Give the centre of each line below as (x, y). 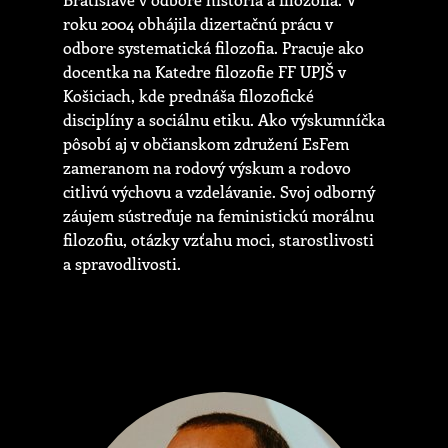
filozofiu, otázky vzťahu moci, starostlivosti (218, 240)
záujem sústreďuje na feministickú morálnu (218, 216)
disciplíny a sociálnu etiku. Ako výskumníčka (224, 120)
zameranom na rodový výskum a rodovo (207, 168)
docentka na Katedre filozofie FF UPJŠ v (204, 72)
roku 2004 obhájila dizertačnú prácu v (198, 24)
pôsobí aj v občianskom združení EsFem (206, 144)
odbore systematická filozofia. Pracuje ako (213, 48)
